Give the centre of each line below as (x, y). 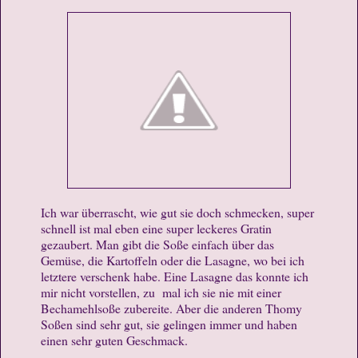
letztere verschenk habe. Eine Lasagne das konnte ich (175, 276)
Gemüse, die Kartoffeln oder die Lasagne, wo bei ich (173, 261)
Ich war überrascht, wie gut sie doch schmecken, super (177, 213)
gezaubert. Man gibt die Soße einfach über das (157, 245)
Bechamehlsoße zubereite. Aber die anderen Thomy (171, 308)
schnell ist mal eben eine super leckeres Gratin (156, 229)
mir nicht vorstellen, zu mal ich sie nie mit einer (161, 292)
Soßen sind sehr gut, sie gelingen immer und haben (169, 324)
